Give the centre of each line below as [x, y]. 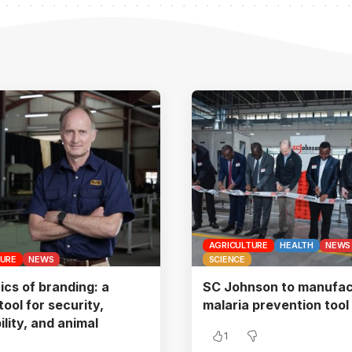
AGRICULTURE [238, 246]
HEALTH [297, 246]
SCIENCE [227, 259]
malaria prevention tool [276, 304]
